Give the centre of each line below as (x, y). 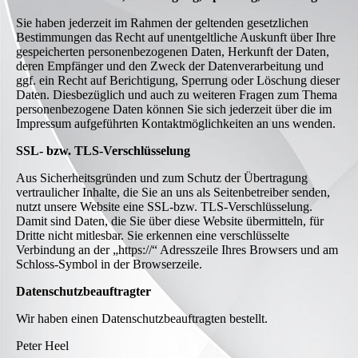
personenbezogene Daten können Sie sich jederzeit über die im (174, 109)
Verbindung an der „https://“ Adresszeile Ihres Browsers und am (177, 250)
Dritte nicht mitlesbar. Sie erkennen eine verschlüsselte (153, 236)
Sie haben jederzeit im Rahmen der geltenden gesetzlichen (162, 23)
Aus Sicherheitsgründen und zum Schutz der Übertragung (162, 178)
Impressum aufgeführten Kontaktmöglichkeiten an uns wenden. (176, 124)
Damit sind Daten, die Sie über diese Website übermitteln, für (170, 221)
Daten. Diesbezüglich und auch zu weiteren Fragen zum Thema (177, 95)
